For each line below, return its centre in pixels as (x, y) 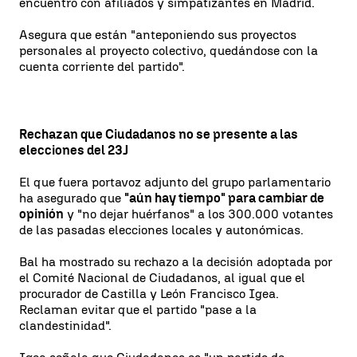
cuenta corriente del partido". (102, 67)
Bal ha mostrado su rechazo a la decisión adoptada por (176, 262)
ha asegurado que (72, 198)
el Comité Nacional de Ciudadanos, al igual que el (162, 278)
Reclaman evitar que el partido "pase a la (138, 310)
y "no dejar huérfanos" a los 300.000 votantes (198, 214)
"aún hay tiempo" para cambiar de (224, 198)
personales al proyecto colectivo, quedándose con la (169, 51)
